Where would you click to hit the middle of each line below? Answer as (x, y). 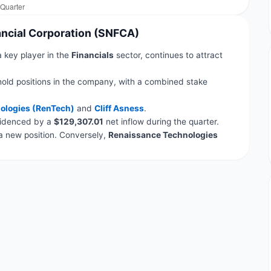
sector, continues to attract (168, 55)
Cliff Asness (119, 108)
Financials (92, 55)
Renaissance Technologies (163, 135)
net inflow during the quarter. (161, 121)
